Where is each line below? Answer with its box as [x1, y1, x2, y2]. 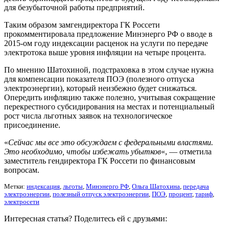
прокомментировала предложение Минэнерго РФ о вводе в [4, 29, 213, 38]
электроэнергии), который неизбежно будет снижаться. [4, 83, 197, 93]
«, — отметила [161, 147, 212, 156]
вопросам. [4, 165, 39, 174]
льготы [63, 182, 83, 190]
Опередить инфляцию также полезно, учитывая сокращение [4, 93, 215, 102]
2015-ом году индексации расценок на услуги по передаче [4, 38, 208, 48]
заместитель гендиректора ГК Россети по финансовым [4, 156, 195, 165]
